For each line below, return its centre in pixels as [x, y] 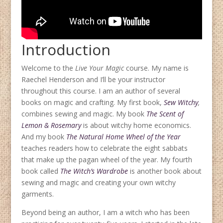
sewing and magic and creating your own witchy [98, 183]
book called [41, 171]
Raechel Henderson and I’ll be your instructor [93, 80]
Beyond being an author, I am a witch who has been [105, 213]
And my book [44, 137]
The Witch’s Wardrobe [94, 171]
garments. [37, 194]
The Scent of [165, 114]
